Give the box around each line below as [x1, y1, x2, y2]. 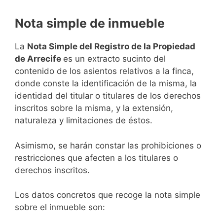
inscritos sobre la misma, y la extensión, [15, 103, 173, 113]
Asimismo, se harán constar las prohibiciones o [15, 140, 201, 150]
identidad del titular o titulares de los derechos [15, 91, 201, 101]
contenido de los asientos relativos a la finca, [15, 66, 194, 76]
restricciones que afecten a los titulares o [15, 152, 178, 163]
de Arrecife [15, 54, 63, 64]
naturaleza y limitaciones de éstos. [15, 115, 152, 126]
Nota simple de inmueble [15, 16, 165, 31]
